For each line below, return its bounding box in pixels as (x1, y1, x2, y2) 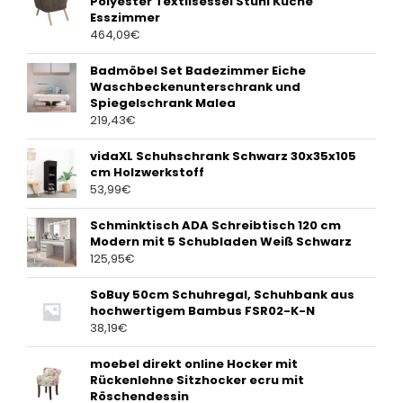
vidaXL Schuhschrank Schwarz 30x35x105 (90, 148, 356, 166)
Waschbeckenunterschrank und (90, 78, 300, 96)
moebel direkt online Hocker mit (90, 355, 298, 373)
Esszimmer (90, 9, 160, 27)
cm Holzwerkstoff (90, 164, 204, 182)
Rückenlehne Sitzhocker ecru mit (90, 372, 304, 390)
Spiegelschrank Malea (90, 94, 236, 112)
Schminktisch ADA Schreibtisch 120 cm (90, 217, 341, 235)
